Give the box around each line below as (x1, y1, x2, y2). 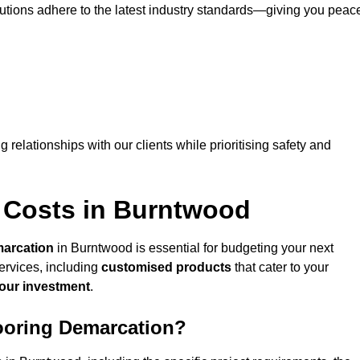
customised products (101, 260, 231, 275)
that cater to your (231, 260, 329, 275)
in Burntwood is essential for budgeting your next (54, 241, 333, 256)
